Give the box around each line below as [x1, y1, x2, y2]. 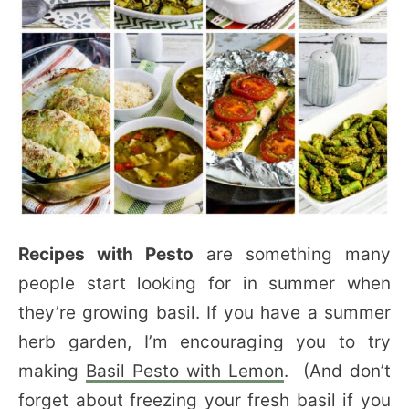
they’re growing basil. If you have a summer [18, 302, 391, 323]
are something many [194, 244, 391, 265]
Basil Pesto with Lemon [86, 361, 284, 382]
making [18, 361, 86, 382]
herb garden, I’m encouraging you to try [18, 331, 391, 352]
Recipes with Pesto [18, 244, 194, 265]
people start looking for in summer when [18, 273, 391, 294]
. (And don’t [284, 361, 391, 382]
